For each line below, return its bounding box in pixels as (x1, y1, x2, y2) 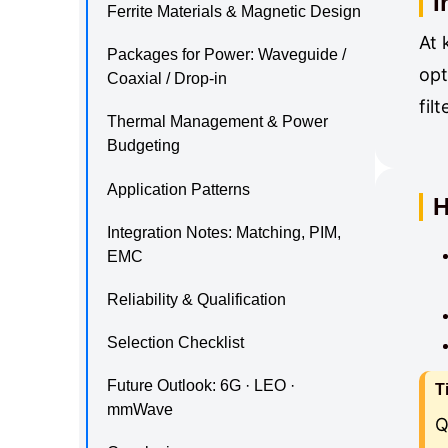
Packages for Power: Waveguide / (107, 46, 347, 64)
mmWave (107, 401, 174, 419)
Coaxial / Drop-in (107, 70, 228, 88)
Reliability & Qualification (107, 290, 287, 308)
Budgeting (107, 137, 181, 155)
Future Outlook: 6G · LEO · (107, 377, 296, 395)
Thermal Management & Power (107, 113, 329, 131)
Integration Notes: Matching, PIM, (107, 223, 342, 241)
